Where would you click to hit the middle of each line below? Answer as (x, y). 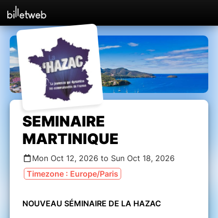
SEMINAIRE (64, 121)
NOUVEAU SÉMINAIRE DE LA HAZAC (93, 203)
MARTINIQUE (71, 138)
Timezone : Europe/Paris (73, 173)
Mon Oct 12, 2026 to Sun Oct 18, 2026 (103, 158)
